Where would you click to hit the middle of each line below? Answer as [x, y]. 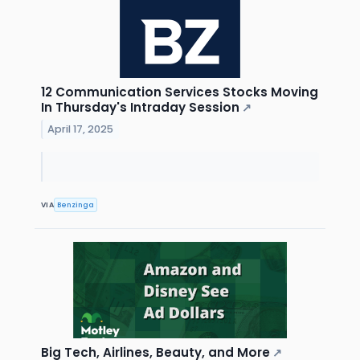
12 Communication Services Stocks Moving [180, 92]
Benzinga [76, 205]
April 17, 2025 [81, 129]
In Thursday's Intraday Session [140, 108]
